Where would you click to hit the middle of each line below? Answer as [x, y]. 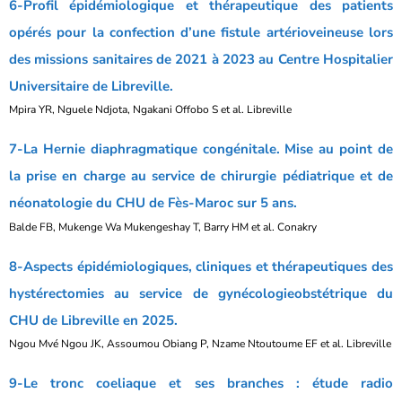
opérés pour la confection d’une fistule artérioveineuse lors [201, 32]
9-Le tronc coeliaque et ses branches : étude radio [201, 383]
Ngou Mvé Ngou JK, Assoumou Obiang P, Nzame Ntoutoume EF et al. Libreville [200, 344]
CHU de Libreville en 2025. [93, 320]
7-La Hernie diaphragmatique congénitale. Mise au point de [201, 149]
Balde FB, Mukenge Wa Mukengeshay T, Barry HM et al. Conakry [163, 227]
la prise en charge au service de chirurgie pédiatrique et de [201, 176]
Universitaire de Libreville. [91, 86]
